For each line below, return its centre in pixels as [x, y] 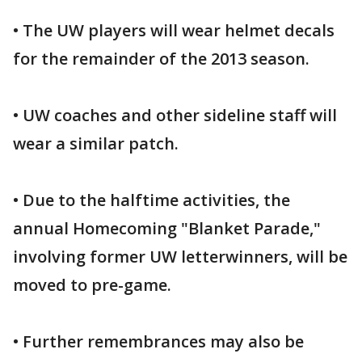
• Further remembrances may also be [158, 341]
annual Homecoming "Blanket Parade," [167, 228]
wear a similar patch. [96, 143]
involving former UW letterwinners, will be [180, 257]
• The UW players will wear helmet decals [174, 30]
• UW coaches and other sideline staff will [175, 115]
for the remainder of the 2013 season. [161, 59]
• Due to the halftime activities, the [152, 200]
